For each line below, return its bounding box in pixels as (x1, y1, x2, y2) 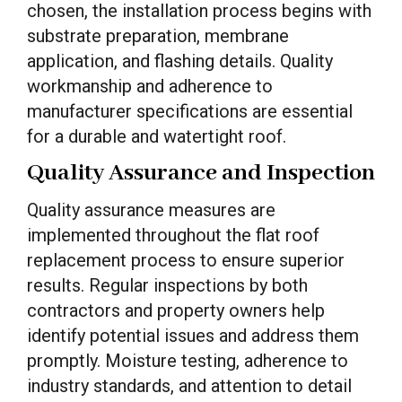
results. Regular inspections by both (27, 275, 308, 296)
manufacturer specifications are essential (27, 100, 353, 122)
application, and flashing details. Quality (27, 50, 333, 72)
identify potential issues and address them (27, 325, 359, 346)
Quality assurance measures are (27, 199, 275, 221)
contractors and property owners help (27, 300, 325, 321)
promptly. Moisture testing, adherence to (27, 350, 348, 371)
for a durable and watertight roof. (27, 126, 286, 147)
